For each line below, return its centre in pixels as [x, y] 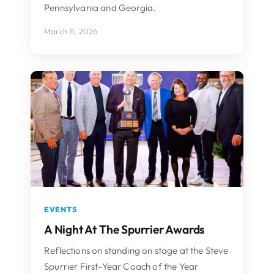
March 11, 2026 [71, 31]
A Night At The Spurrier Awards [125, 229]
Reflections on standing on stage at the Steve [136, 250]
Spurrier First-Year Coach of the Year [121, 266]
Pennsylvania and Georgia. [100, 7]
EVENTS [61, 209]
